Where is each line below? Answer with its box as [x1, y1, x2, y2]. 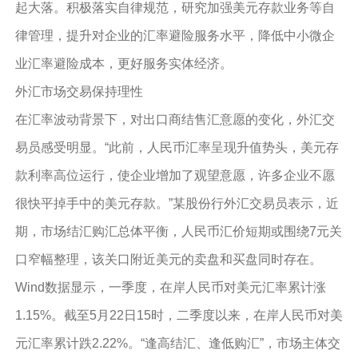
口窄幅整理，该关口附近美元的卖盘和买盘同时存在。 [14, 253, 322, 266]
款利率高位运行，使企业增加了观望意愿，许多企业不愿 [14, 169, 335, 182]
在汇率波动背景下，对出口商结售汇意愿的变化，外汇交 [14, 113, 335, 126]
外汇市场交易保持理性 [14, 85, 143, 98]
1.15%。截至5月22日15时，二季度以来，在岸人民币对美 [14, 308, 343, 322]
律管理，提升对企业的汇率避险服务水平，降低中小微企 [14, 29, 335, 42]
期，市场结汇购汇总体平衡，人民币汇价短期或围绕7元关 [14, 225, 342, 238]
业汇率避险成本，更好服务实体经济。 [14, 57, 233, 70]
